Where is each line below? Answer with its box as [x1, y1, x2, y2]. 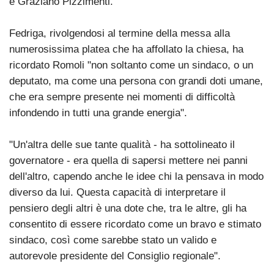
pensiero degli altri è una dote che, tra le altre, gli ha [9, 202, 246, 214]
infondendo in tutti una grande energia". [9, 106, 187, 119]
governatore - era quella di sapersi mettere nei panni [9, 154, 248, 166]
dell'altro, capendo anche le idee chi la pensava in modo [9, 170, 264, 182]
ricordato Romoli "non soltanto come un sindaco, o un [9, 59, 253, 71]
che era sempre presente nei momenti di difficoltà [9, 91, 235, 103]
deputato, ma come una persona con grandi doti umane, [9, 75, 263, 87]
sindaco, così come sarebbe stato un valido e [9, 234, 217, 246]
